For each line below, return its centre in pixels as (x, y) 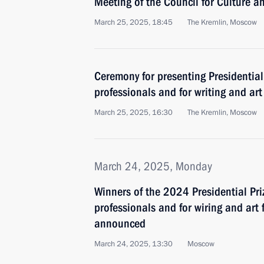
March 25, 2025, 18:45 (133, 22)
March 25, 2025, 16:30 (133, 113)
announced (120, 223)
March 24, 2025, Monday (153, 166)
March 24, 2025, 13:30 (133, 244)
